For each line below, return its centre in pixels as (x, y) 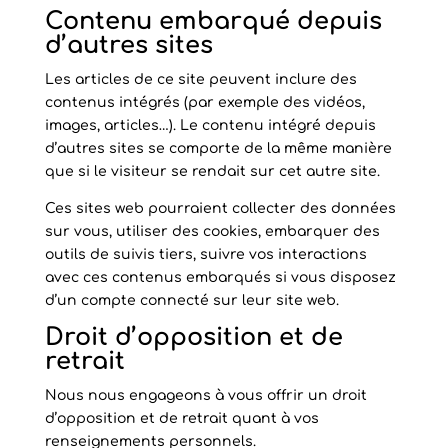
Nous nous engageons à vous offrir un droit (205, 395)
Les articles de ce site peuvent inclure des (200, 79)
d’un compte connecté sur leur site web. (191, 300)
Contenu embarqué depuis (213, 21)
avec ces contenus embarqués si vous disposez (220, 277)
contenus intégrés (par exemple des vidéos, (204, 102)
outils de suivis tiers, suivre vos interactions (205, 254)
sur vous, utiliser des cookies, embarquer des (212, 231)
